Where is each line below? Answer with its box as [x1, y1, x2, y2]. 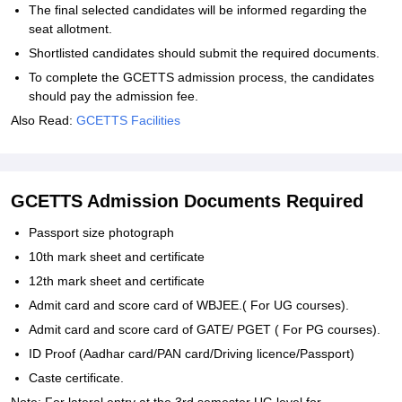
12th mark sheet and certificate [29, 274, 205, 288]
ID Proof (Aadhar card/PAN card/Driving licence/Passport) [29, 346, 354, 361]
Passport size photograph [29, 225, 174, 240]
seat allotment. [29, 22, 112, 36]
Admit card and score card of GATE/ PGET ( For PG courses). [29, 322, 380, 336]
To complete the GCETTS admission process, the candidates [29, 70, 374, 84]
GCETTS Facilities [76, 113, 180, 127]
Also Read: [11, 113, 76, 127]
